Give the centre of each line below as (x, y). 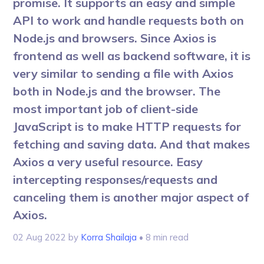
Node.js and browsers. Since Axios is (115, 38)
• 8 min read (163, 237)
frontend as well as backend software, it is (132, 56)
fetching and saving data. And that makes (132, 144)
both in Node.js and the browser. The (117, 91)
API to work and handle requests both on (129, 21)
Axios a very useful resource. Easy (108, 162)
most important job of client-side (106, 109)
